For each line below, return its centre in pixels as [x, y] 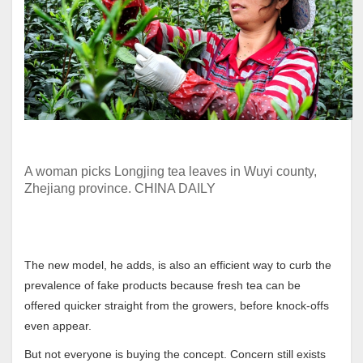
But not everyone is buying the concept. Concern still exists [175, 354]
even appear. [58, 326]
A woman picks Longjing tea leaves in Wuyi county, [171, 171]
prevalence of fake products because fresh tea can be [162, 285]
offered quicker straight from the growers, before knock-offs [177, 305]
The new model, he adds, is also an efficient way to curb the [178, 265]
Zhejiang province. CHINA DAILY [120, 188]
